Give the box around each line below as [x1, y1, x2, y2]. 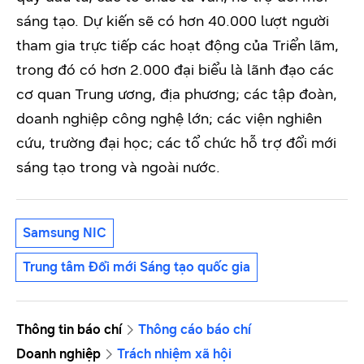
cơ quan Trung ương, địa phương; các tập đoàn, [16, 85, 337, 104]
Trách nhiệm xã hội [117, 346, 232, 362]
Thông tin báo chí [16, 322, 122, 338]
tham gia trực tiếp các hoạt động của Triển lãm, [16, 37, 339, 55]
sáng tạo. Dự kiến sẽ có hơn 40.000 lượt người [16, 12, 329, 31]
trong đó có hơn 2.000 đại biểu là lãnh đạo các [16, 61, 334, 80]
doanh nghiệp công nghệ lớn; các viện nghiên [16, 110, 322, 128]
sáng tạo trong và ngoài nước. [16, 158, 220, 177]
